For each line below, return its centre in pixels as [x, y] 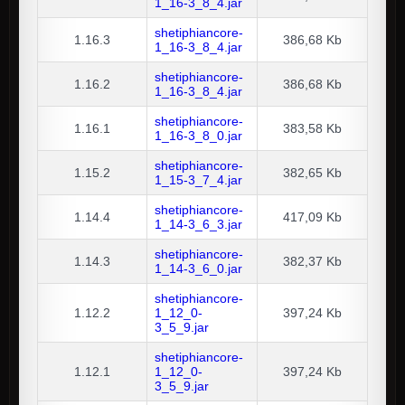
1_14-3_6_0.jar [198, 269]
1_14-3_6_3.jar [198, 225]
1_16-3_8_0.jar [198, 136]
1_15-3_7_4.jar [198, 180]
